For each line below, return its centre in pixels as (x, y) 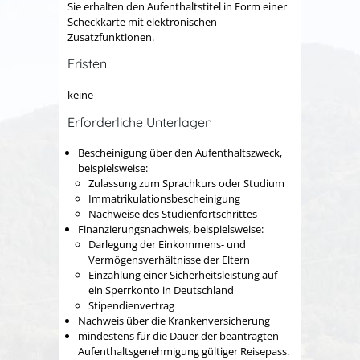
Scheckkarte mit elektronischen (142, 21)
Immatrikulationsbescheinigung (164, 199)
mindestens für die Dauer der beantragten (178, 336)
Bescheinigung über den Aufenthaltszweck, (180, 153)
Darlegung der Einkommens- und (167, 245)
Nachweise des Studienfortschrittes (173, 214)
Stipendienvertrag (131, 306)
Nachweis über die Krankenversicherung (174, 321)
